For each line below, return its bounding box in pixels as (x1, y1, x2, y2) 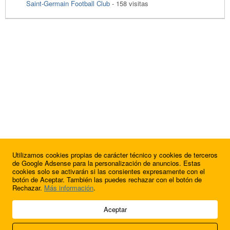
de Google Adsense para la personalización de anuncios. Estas (12, 158, 201, 168)
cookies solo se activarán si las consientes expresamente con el (12, 166, 205, 176)
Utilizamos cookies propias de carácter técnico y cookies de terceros (12, 150, 218, 160)
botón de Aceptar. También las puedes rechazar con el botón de (12, 175, 202, 184)
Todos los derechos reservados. (5, 208, 94, 217)
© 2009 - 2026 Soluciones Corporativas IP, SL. (5, 199, 138, 208)
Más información (44, 183, 93, 193)
